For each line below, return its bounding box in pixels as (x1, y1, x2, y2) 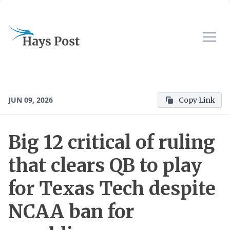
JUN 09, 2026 (8, 95, 53, 105)
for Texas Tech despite (8, 177, 216, 200)
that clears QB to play (8, 154, 202, 177)
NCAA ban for (8, 200, 134, 223)
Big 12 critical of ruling (8, 131, 215, 154)
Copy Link (179, 95, 215, 105)
